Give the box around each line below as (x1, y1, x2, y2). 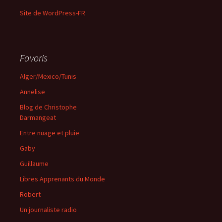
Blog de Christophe (20, 103, 77, 111)
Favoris (20, 52, 48, 64)
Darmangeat (20, 113, 56, 122)
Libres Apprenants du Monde (20, 174, 105, 183)
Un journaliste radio (20, 205, 77, 214)
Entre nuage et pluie (20, 128, 79, 137)
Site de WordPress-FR (20, 8, 85, 17)
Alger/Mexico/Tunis (20, 72, 76, 81)
